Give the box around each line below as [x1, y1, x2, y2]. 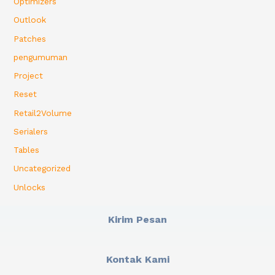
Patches [14, 33, 47, 44]
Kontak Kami [106, 254, 169, 266]
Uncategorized [14, 163, 71, 174]
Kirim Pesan [108, 214, 167, 226]
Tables [14, 145, 40, 155]
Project [14, 71, 44, 81]
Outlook [14, 15, 47, 25]
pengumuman [14, 52, 68, 62]
